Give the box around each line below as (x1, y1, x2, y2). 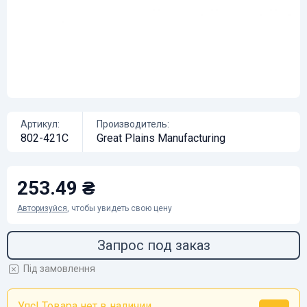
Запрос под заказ (97, 237, 210, 254)
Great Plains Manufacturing (97, 132, 225, 145)
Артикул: (21, 119, 60, 130)
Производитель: (97, 119, 169, 130)
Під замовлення (23, 263, 95, 274)
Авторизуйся (17, 204, 67, 213)
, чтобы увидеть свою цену (67, 204, 172, 213)
